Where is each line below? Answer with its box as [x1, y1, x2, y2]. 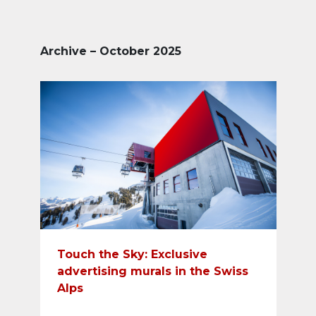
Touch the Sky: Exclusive [56, 248, 207, 261]
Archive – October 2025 [39, 44, 181, 58]
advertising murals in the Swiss [56, 265, 248, 278]
